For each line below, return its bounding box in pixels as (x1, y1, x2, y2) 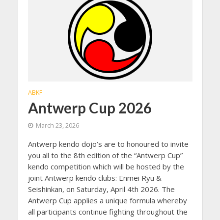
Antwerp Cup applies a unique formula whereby (27, 195, 187, 205)
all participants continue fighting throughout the (27, 206, 188, 217)
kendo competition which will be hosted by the (27, 161, 184, 171)
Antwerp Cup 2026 (27, 99, 152, 116)
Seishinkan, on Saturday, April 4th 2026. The (27, 184, 175, 194)
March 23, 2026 (35, 121, 79, 130)
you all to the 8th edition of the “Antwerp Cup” (27, 150, 183, 160)
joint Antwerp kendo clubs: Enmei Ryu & (27, 172, 162, 183)
